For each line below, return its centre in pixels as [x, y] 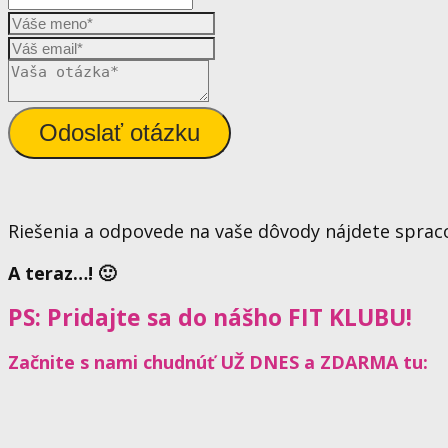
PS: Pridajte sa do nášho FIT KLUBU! [210, 317]
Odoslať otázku [119, 133]
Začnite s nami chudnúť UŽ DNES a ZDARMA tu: [218, 362]
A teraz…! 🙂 [62, 273]
